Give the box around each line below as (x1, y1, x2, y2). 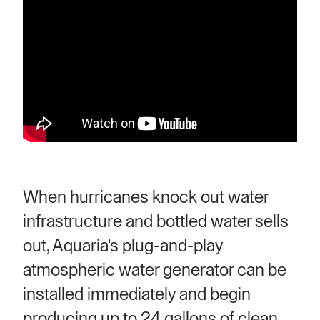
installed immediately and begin (23, 286, 251, 303)
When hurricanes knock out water (23, 189, 269, 206)
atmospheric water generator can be (23, 261, 286, 279)
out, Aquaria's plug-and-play (23, 237, 223, 254)
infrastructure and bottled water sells (23, 213, 289, 230)
